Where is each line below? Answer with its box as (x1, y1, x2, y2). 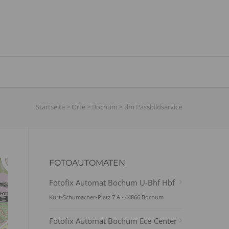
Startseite (36, 102, 65, 111)
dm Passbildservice (124, 102, 182, 111)
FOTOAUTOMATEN (49, 158, 125, 168)
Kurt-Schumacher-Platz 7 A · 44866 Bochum (49, 193, 164, 201)
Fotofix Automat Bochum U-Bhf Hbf (49, 177, 175, 188)
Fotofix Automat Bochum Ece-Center (49, 216, 177, 226)
